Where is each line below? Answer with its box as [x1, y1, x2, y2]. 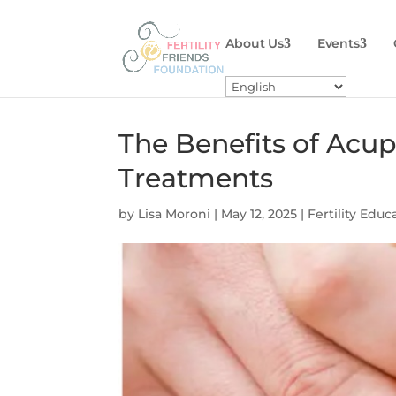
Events [316, 35, 360, 51]
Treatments [118, 162, 274, 194]
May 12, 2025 [221, 206, 298, 222]
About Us [225, 35, 284, 51]
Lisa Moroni [138, 206, 211, 222]
